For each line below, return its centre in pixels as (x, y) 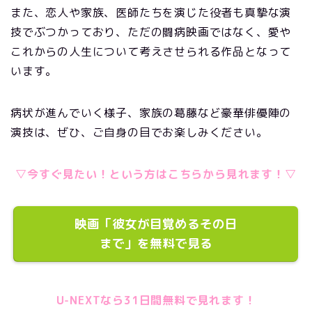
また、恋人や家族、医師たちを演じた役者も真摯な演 (151, 12)
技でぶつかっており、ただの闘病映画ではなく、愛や (151, 32)
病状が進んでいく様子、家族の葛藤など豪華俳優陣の (151, 112)
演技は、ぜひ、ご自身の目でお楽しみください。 (139, 132)
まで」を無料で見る (156, 243)
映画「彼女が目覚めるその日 (156, 224)
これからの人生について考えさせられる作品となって (151, 51)
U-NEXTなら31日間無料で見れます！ (156, 300)
